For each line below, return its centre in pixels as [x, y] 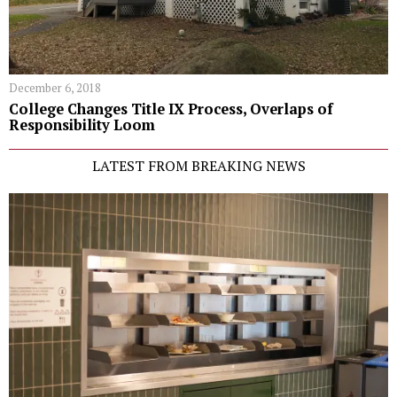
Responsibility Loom [82, 125]
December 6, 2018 [55, 87]
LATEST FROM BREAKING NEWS [198, 165]
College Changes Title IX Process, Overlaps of [171, 109]
